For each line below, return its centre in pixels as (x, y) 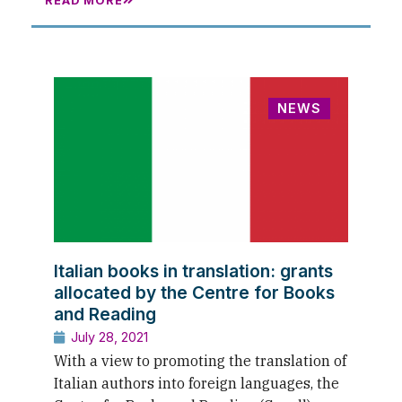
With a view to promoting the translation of (200, 361)
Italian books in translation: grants (193, 271)
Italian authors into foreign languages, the (197, 384)
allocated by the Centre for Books (194, 293)
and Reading (105, 315)
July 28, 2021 (109, 337)
